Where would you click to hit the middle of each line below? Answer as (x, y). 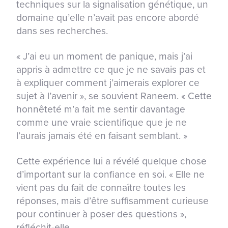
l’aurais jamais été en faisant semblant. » (102, 136)
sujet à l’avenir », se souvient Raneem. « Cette (114, 96)
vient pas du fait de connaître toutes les (101, 188)
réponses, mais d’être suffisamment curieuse (112, 201)
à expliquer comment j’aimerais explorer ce (108, 83)
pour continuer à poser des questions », (101, 214)
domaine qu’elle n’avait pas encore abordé (108, 18)
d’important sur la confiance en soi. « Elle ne (110, 175)
